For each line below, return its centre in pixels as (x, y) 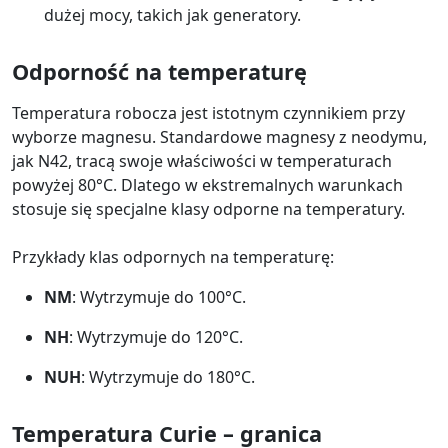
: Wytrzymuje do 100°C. (159, 297)
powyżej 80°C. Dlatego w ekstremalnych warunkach (207, 185)
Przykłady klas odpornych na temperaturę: (173, 257)
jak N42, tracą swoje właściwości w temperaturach (202, 161)
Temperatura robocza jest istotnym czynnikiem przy (208, 113)
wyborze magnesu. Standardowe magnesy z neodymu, (219, 137)
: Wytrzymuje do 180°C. (168, 377)
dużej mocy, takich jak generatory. (172, 15)
